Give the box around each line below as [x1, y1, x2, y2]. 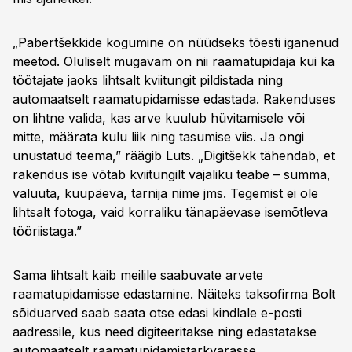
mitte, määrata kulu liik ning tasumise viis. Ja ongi [13, 129, 304, 145]
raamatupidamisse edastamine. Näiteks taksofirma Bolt [13, 286, 335, 302]
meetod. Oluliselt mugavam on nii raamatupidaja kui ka [13, 53, 335, 69]
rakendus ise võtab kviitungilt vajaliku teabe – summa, [13, 167, 331, 182]
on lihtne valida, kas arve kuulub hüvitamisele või [13, 110, 305, 126]
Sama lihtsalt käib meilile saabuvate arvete [13, 267, 263, 283]
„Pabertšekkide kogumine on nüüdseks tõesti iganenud [13, 35, 339, 50]
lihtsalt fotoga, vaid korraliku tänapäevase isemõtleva [13, 204, 328, 220]
